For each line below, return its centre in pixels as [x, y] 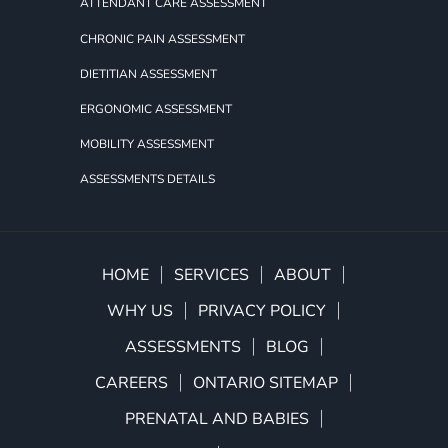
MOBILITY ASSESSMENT [147, 143]
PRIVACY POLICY [262, 311]
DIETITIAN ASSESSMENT [148, 73]
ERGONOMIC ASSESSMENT [156, 108]
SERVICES [211, 275]
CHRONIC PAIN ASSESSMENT [162, 38]
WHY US [140, 311]
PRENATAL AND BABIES [216, 419]
